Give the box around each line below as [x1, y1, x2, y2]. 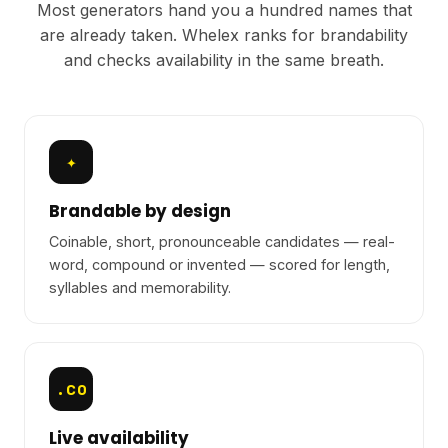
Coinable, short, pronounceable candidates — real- [49, 232, 395, 250]
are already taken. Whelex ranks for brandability [40, 25, 408, 46]
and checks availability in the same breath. [64, 50, 384, 71]
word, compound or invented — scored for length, [49, 255, 390, 273]
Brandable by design [49, 199, 231, 224]
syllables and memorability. [49, 278, 231, 296]
